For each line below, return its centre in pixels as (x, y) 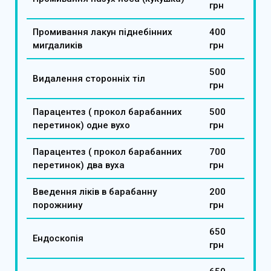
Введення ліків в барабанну (95, 191)
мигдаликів (59, 45)
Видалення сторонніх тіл (89, 78)
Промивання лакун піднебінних (103, 32)
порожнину (57, 205)
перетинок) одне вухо (81, 125)
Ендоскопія (58, 238)
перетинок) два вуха (79, 165)
